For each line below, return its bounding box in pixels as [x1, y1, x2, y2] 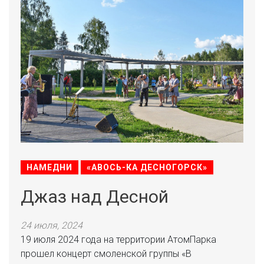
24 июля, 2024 [21, 220, 82, 231]
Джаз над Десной [21, 186, 169, 207]
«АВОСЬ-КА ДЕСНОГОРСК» [87, 163, 207, 172]
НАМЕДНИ [27, 163, 72, 172]
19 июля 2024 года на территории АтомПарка [21, 234, 216, 245]
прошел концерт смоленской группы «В [21, 248, 192, 259]
